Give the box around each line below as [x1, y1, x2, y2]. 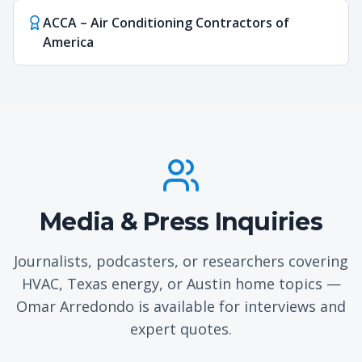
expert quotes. [130, 319, 232, 339]
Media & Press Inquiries [40, 207, 322, 237]
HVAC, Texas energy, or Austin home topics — [21, 274, 341, 293]
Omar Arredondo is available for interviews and [16, 297, 346, 316]
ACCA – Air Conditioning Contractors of [43, 14, 289, 32]
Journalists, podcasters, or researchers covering [14, 251, 348, 271]
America [43, 33, 94, 51]
